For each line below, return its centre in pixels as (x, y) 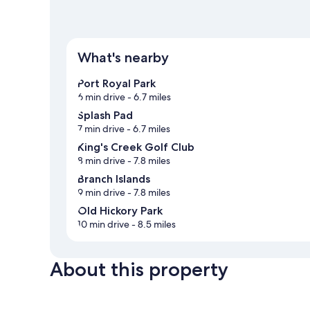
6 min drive (101, 97)
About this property (139, 270)
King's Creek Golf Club (136, 147)
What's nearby (123, 58)
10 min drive (103, 225)
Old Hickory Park (120, 211)
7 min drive (101, 129)
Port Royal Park (117, 84)
